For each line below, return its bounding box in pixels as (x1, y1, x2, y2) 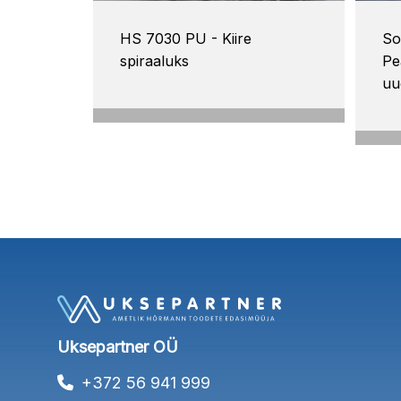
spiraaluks (120, 51, 189, 70)
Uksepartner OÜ (57, 337, 178, 356)
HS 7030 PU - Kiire (120, 29, 252, 47)
